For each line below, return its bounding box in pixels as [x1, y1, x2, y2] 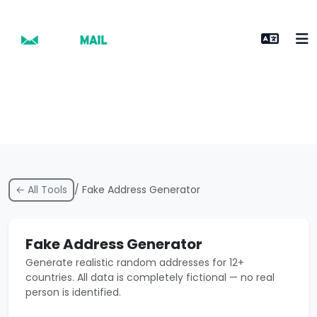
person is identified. [25, 285, 121, 299]
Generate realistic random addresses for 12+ [25, 255, 244, 270]
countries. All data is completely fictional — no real [25, 270, 275, 284]
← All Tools [16, 183, 67, 197]
